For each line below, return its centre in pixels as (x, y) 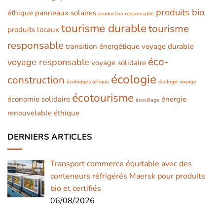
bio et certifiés (76, 189)
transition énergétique (103, 46)
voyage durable (168, 46)
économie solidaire (39, 99)
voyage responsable (48, 62)
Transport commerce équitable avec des (121, 164)
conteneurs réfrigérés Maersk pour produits (128, 176)
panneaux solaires (66, 13)
